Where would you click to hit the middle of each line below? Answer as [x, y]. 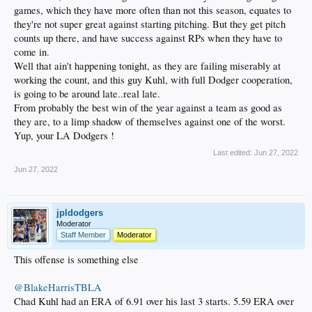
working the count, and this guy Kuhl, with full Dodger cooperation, [153, 79]
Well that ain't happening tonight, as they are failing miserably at [147, 65]
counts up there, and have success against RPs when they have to [148, 38]
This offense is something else [76, 259]
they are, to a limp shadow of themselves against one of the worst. [150, 121]
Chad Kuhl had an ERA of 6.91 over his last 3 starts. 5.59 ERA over [154, 301]
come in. [32, 52]
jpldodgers [80, 212]
